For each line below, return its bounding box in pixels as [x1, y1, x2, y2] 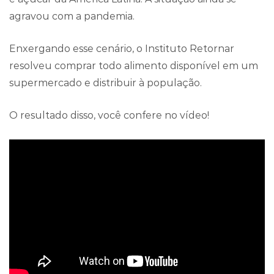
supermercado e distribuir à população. [9, 76, 202, 89]
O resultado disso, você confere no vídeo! [9, 109, 209, 121]
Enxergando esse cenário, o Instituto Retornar [9, 42, 234, 54]
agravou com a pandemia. [9, 10, 135, 22]
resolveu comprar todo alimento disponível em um [9, 59, 258, 72]
